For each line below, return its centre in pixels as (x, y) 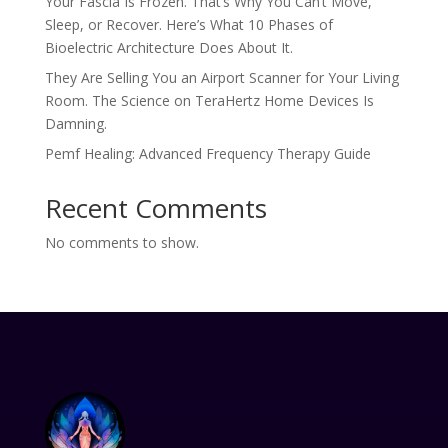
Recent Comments (155, 208)
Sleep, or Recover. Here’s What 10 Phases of (188, 24)
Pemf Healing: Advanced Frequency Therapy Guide (207, 153)
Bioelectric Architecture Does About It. (168, 47)
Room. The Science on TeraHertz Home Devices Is (209, 100)
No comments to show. (121, 242)
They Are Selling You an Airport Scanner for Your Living (221, 77)
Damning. (75, 123)
